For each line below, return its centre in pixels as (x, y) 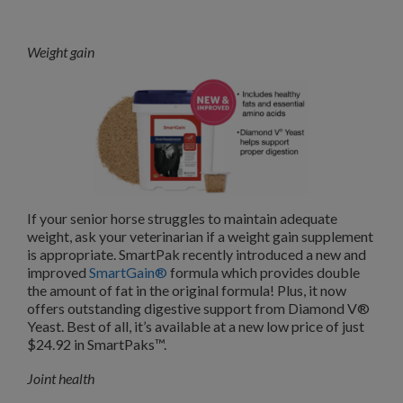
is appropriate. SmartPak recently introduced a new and (197, 255)
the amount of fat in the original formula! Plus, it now (187, 291)
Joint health (61, 378)
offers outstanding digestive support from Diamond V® (198, 309)
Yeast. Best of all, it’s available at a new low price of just (196, 327)
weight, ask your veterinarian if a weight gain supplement (200, 237)
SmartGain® (128, 273)
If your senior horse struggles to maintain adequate (182, 219)
